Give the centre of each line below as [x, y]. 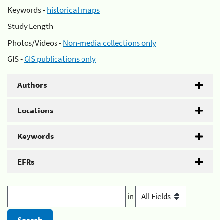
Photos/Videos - [35, 42]
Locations [35, 110]
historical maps [73, 10]
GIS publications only [60, 59]
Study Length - [32, 26]
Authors [32, 85]
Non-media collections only [110, 42]
